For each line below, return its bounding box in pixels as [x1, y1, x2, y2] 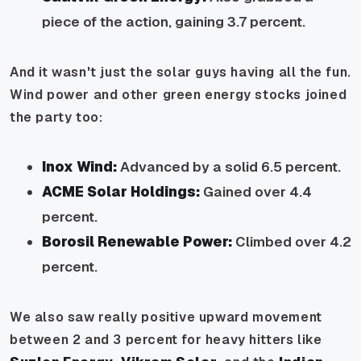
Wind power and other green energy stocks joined [10, 85, 347, 103]
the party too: [10, 108, 103, 126]
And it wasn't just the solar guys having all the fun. [10, 63, 351, 81]
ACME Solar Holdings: [42, 182, 200, 201]
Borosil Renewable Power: [42, 232, 232, 251]
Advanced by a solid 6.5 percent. [117, 157, 341, 176]
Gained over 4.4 [200, 182, 312, 201]
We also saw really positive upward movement [10, 308, 322, 326]
